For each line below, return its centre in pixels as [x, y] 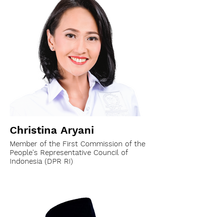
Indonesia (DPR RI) [41, 161]
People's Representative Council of [69, 153]
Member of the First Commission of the [77, 144]
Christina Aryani [52, 130]
